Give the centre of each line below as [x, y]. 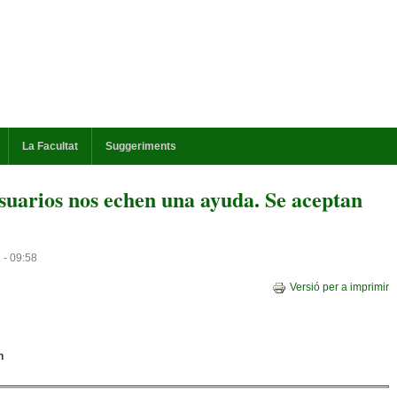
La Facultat [50, 146]
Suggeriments [141, 146]
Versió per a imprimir [339, 287]
